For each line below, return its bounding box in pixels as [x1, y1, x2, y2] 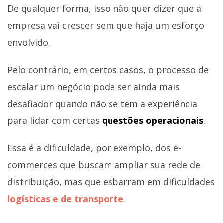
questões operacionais [102, 114, 203, 127]
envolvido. [7, 36, 50, 48]
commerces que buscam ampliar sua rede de [7, 159, 200, 171]
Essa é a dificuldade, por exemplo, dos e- [7, 142, 181, 154]
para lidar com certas [7, 114, 102, 127]
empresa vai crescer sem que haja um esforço [7, 19, 204, 31]
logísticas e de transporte [7, 193, 123, 205]
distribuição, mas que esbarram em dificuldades [7, 176, 215, 188]
